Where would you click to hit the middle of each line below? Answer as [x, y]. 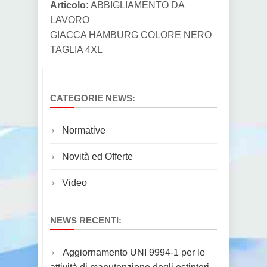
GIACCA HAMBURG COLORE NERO [131, 35]
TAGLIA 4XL [76, 50]
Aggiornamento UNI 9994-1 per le [134, 252]
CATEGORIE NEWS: [93, 98]
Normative [84, 130]
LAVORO [70, 20]
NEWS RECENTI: [86, 220]
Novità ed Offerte [97, 156]
